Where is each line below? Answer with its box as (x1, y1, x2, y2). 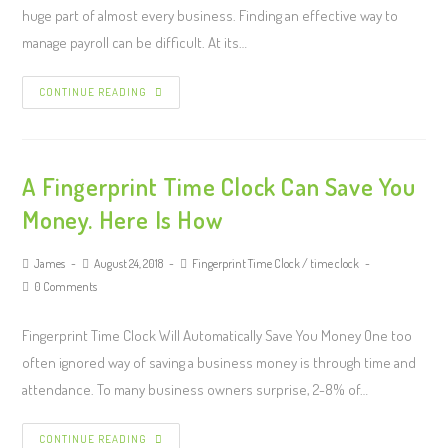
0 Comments (34, 279, 98, 294)
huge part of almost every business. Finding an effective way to (22, 6, 399, 25)
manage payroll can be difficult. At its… (22, 33, 248, 52)
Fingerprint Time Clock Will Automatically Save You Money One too (22, 326, 413, 345)
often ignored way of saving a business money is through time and (22, 353, 417, 372)
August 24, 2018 (94, 256, 164, 271)
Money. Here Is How (22, 204, 223, 235)
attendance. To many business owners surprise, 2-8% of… (22, 380, 369, 399)
